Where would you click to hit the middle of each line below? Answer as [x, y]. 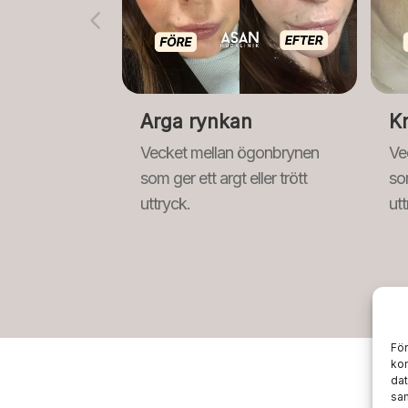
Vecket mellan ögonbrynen [230, 152]
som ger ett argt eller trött [224, 178]
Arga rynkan [197, 121]
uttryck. [166, 203]
